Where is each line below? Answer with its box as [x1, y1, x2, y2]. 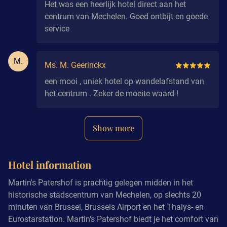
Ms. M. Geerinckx [45, 60, 106, 70]
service [45, 23, 69, 33]
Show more [93, 122, 134, 133]
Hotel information [8, 157, 91, 171]
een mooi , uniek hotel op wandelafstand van [45, 76, 204, 86]
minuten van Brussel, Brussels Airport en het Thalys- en [8, 202, 204, 212]
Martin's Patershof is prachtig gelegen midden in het [8, 177, 193, 187]
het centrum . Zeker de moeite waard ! [45, 88, 178, 98]
